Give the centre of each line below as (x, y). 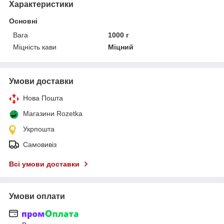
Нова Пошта (43, 98)
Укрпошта (39, 129)
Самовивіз (40, 144)
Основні (23, 21)
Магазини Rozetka (53, 113)
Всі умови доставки (44, 164)
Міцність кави (35, 47)
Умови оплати (37, 196)
